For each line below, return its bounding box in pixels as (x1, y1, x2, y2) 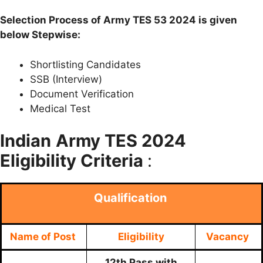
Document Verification (30, 87, 134, 100)
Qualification (93, 191, 167, 205)
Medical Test (30, 102, 90, 114)
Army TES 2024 (56, 130, 186, 151)
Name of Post (10, 231, 78, 243)
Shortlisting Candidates (30, 58, 141, 70)
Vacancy (205, 231, 251, 243)
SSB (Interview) (30, 73, 102, 85)
